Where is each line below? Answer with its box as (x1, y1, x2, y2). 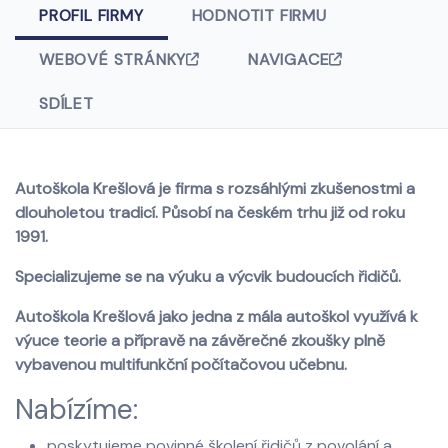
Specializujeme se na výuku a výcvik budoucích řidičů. (15, 266, 401, 287)
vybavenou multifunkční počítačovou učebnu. (15, 354, 347, 375)
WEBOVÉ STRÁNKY (39, 49, 187, 70)
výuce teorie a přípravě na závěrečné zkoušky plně (15, 330, 385, 351)
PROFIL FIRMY (39, 5, 144, 26)
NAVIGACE (248, 49, 330, 70)
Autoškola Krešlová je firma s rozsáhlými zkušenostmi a (15, 178, 415, 199)
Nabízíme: (15, 391, 138, 428)
